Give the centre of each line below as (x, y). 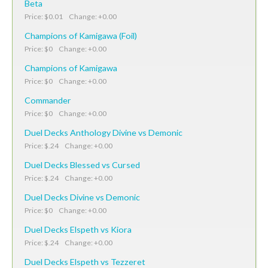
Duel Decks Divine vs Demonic (82, 197)
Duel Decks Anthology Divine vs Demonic (103, 132)
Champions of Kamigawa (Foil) (81, 35)
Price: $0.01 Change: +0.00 (71, 16)
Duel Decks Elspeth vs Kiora (78, 229)
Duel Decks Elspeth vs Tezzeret (85, 261)
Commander (48, 100)
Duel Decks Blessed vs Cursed (82, 165)
